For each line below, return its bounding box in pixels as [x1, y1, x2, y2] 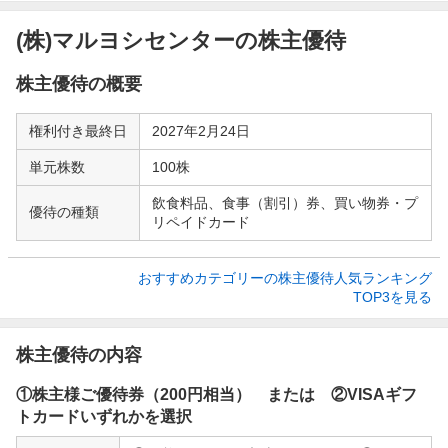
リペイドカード [152, 213, 250, 230]
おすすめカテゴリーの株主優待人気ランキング [138, 269, 432, 286]
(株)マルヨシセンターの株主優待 [16, 27, 346, 53]
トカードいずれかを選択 [16, 407, 192, 425]
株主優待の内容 [16, 344, 142, 365]
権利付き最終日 [29, 122, 127, 139]
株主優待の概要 [16, 73, 142, 94]
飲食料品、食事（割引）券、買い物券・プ [152, 194, 418, 211]
